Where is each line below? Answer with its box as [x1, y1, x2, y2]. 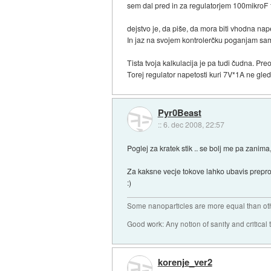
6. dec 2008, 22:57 [163, 119, 224, 130]
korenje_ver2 [157, 255, 212, 269]
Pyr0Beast [157, 106, 201, 120]
